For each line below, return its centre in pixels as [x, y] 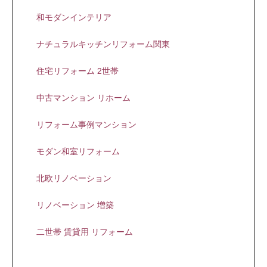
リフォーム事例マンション [86, 125]
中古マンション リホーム [83, 98]
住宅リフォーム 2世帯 [77, 71]
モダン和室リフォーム [78, 151]
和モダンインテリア [74, 17]
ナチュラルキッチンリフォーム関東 [103, 44]
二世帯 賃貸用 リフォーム [85, 232]
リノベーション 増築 [75, 205]
